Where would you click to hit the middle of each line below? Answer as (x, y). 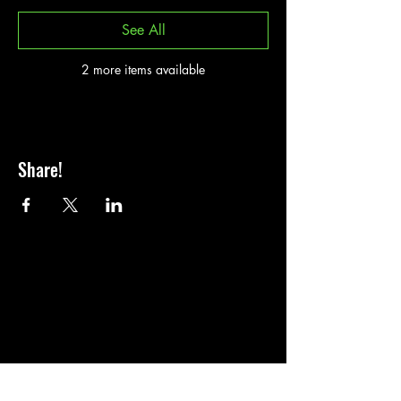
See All (143, 30)
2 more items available (143, 70)
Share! (40, 170)
